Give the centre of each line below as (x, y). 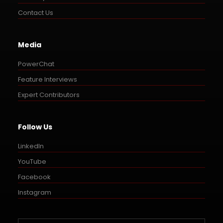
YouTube (32, 161)
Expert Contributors (49, 95)
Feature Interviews (48, 79)
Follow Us (35, 127)
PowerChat (36, 64)
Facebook (34, 177)
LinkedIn (31, 146)
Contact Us (36, 12)
